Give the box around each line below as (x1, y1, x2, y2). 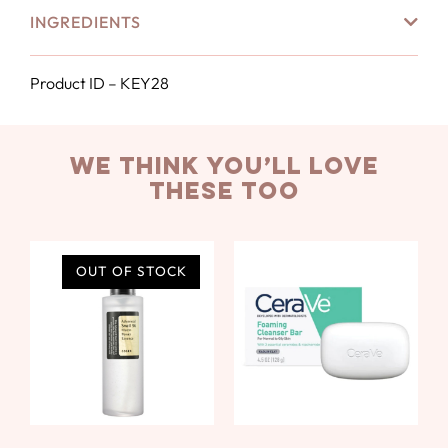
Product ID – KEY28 (30, 73, 169, 93)
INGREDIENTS (30, 12, 141, 32)
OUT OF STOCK (75, 262, 187, 281)
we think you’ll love (69, 157, 379, 178)
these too (148, 182, 300, 203)
